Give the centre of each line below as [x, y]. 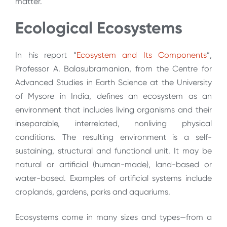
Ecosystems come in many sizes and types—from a [113, 217]
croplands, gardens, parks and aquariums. [93, 192]
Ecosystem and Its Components [141, 55]
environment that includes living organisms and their [113, 110]
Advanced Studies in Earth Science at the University [113, 83]
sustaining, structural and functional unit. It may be [113, 151]
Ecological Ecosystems [99, 28]
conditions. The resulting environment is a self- [113, 137]
